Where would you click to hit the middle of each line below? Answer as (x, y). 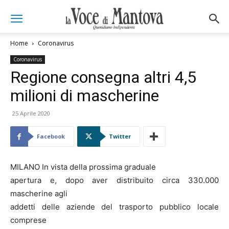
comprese (28, 220)
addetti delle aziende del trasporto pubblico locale (114, 207)
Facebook (51, 136)
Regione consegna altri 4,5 (103, 77)
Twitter (120, 136)
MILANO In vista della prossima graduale (83, 167)
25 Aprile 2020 (31, 113)
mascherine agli (39, 193)
